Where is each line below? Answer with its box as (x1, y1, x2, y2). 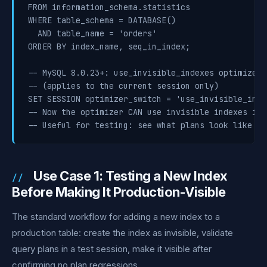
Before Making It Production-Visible (12, 184, 226, 200)
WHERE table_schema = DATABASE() (28, 15, 176, 26)
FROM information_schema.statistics (28, 2, 190, 13)
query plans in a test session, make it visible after (12, 243, 212, 254)
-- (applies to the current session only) (28, 80, 219, 91)
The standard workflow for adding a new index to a (12, 211, 220, 222)
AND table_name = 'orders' (28, 28, 157, 39)
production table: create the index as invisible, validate (12, 227, 233, 238)
